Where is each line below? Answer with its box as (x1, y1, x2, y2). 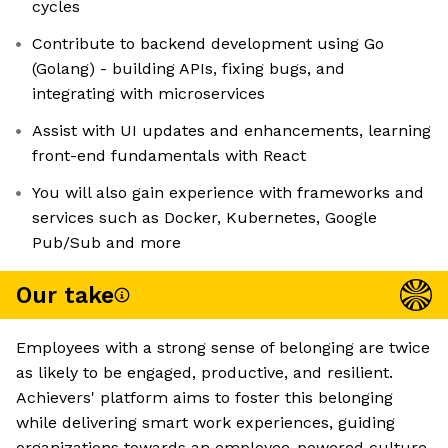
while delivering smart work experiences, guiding (16, 413, 395, 433)
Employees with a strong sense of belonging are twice (16, 338, 430, 358)
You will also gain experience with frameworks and (32, 183, 424, 203)
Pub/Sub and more (32, 233, 181, 253)
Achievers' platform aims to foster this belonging (16, 388, 393, 408)
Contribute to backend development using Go (32, 34, 384, 54)
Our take (16, 281, 114, 309)
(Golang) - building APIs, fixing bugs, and (32, 59, 345, 79)
